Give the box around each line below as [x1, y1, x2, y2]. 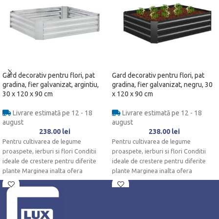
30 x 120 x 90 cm [2, 89, 53, 98]
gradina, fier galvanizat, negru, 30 [112, 80, 213, 88]
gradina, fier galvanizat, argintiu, [2, 80, 99, 88]
